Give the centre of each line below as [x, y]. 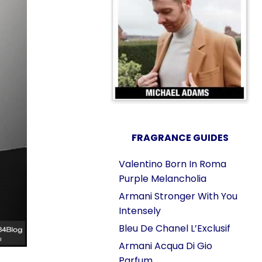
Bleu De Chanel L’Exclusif [175, 228]
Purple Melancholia [163, 179]
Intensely [140, 211]
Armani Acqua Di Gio [166, 246]
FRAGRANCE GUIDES [180, 138]
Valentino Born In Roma [173, 164]
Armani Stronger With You [178, 196]
